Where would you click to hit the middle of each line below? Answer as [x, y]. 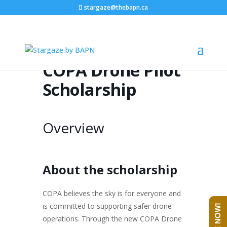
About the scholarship [110, 169]
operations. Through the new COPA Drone [112, 219]
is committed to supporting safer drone [107, 206]
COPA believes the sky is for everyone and [112, 193]
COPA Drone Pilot [111, 70]
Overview [73, 128]
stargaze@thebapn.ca [116, 7]
